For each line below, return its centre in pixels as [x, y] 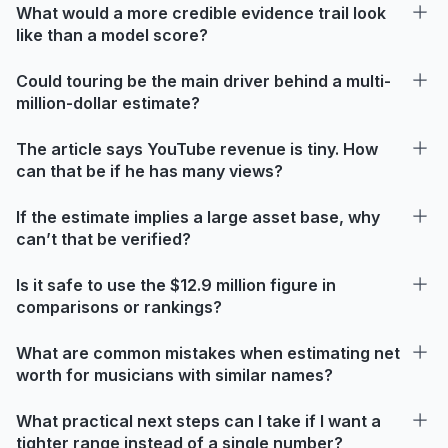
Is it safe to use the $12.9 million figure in [176, 284]
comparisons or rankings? [119, 306]
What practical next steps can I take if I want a [198, 420]
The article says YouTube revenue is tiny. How [197, 148]
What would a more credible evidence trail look [201, 12]
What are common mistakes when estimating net [208, 352]
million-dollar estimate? [108, 102]
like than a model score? [112, 34]
